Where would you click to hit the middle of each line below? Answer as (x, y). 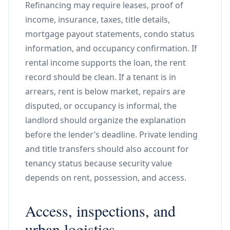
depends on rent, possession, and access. (106, 178)
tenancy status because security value (99, 163)
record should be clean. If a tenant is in (101, 77)
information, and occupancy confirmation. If (111, 48)
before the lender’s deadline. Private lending (111, 135)
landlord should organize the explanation (106, 120)
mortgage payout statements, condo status (110, 34)
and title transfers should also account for (107, 149)
